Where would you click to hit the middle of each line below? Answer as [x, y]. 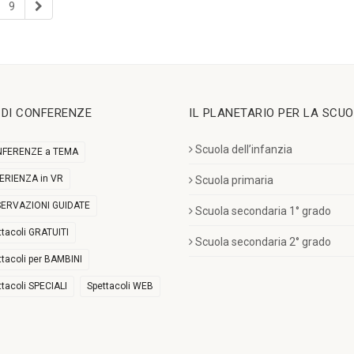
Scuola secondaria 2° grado [263, 241]
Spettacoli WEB [120, 286]
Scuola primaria [234, 180]
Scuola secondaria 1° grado [263, 211]
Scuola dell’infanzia [244, 149]
